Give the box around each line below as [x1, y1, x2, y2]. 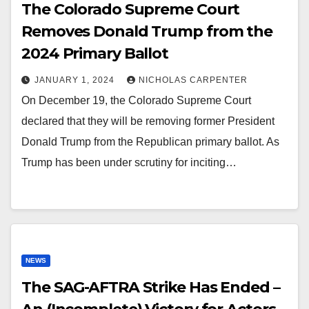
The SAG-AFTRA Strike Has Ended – [21, 278, 280, 297]
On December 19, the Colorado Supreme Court [21, 94, 251, 106]
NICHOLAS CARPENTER [139, 75, 248, 85]
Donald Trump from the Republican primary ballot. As [21, 136, 279, 148]
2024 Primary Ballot [21, 44, 169, 63]
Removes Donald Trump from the [21, 22, 273, 41]
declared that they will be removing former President [21, 115, 275, 127]
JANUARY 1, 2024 [34, 75, 117, 85]
